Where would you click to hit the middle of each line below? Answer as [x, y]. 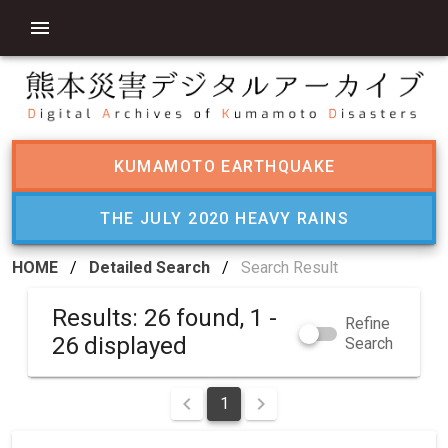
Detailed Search [149, 267]
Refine [368, 323]
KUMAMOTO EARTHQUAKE [224, 166]
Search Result [289, 267]
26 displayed [119, 346]
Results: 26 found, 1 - [151, 318]
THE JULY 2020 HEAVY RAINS [225, 218]
